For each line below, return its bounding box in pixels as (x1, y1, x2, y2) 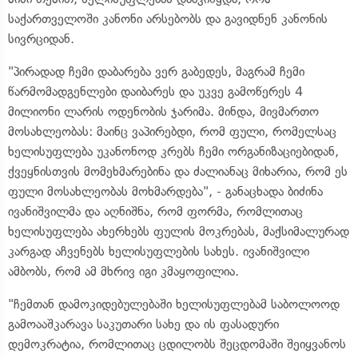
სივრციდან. (8, 31, 74, 46)
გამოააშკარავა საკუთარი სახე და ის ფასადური (8, 316, 279, 332)
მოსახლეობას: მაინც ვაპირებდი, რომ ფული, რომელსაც (8, 124, 336, 139)
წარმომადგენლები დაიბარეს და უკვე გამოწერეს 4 (8, 84, 303, 99)
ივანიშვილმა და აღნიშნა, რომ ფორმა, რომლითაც (8, 204, 303, 219)
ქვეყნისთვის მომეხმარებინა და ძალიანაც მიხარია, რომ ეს (8, 164, 348, 179)
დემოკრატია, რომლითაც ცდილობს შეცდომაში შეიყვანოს (8, 336, 346, 352)
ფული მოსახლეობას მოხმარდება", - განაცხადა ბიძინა (8, 184, 323, 199)
